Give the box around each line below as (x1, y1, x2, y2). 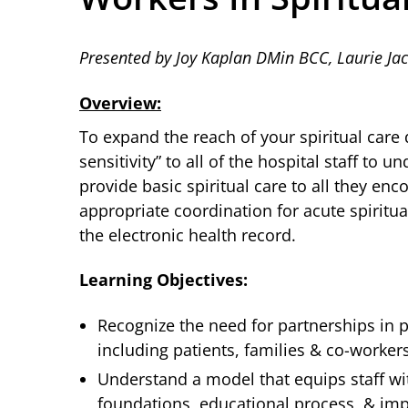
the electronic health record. (79, 223, 296, 246)
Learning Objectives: (79, 269, 248, 291)
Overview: (79, 91, 161, 114)
